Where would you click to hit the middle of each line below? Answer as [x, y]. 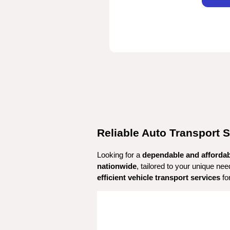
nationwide [117, 166]
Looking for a [120, 155]
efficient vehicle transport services [159, 178]
